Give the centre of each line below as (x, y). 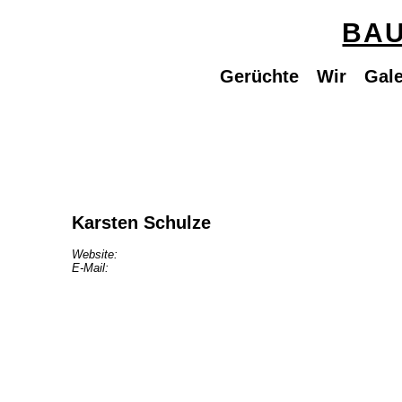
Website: (95, 255)
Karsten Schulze (141, 223)
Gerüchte (259, 77)
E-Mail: (90, 268)
